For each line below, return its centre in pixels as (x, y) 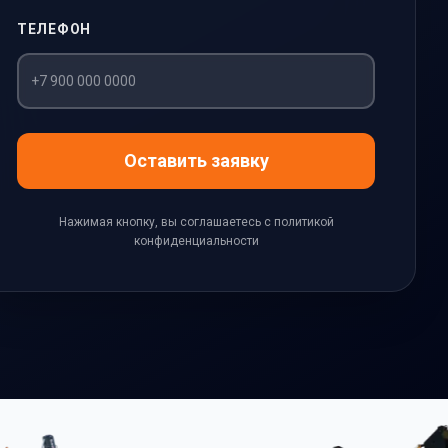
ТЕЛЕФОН (54, 29)
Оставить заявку (196, 160)
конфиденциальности (196, 241)
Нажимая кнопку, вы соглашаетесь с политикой (196, 222)
